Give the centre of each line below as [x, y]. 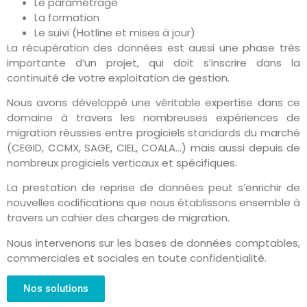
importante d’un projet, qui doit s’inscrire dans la [153, 62]
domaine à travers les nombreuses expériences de [153, 118]
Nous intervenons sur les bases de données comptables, [153, 243]
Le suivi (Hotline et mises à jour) [115, 32]
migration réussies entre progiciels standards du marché [153, 133]
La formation [67, 17]
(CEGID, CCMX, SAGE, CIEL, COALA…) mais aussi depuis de [153, 148]
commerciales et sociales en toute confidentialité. [137, 258]
